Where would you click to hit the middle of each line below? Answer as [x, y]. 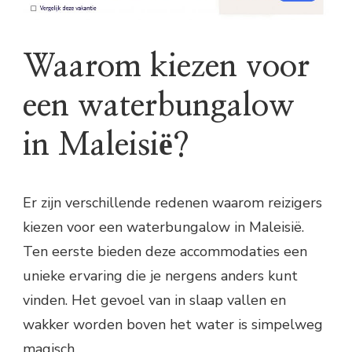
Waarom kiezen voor [166, 66]
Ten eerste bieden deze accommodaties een [165, 252]
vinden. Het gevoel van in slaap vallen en [154, 301]
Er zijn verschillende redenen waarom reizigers [172, 203]
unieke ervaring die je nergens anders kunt [160, 276]
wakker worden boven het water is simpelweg [173, 325]
